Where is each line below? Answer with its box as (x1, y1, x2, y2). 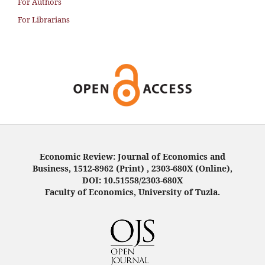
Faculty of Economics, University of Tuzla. (45, 186, 220, 198)
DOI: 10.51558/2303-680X (82, 174, 183, 186)
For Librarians (18, 14, 70, 25)
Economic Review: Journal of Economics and (40, 151, 225, 163)
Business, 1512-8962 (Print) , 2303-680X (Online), (33, 163, 232, 174)
